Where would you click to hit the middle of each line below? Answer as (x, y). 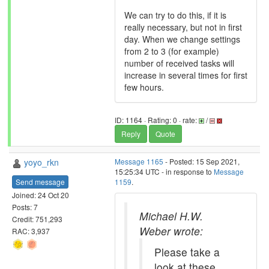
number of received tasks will (179, 63)
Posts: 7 (25, 207)
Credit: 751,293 (37, 219)
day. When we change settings (182, 39)
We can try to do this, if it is (175, 15)
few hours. (144, 87)
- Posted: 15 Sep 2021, (201, 161)
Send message (40, 181)
